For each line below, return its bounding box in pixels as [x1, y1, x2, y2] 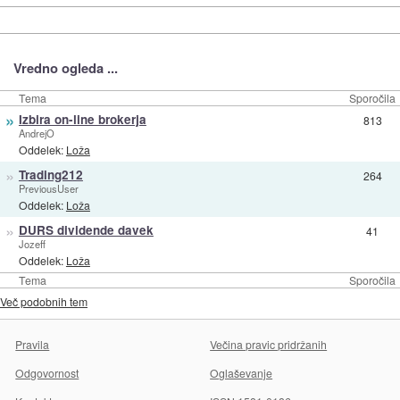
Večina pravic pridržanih [210, 336, 328, 352]
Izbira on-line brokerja [18, 110, 146, 128]
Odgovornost [15, 364, 79, 380]
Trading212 [18, 165, 83, 183]
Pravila [15, 336, 50, 352]
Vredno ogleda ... [12, 58, 118, 79]
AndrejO [18, 125, 54, 140]
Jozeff [18, 236, 46, 251]
